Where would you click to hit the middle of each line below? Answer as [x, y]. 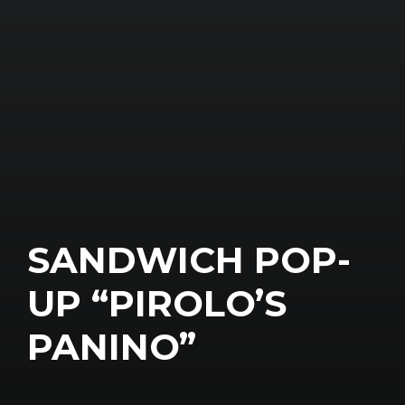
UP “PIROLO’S [157, 304]
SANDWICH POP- [189, 260]
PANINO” [112, 347]
